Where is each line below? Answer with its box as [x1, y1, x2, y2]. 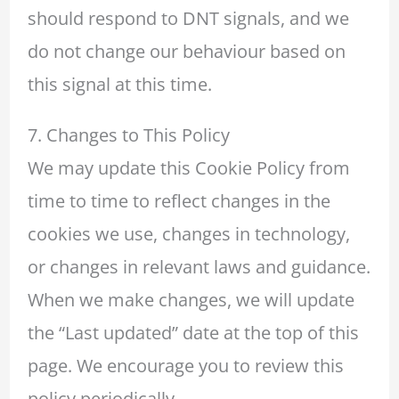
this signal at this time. [27, 72, 212, 97]
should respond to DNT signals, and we [27, 6, 349, 31]
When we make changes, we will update [27, 288, 354, 313]
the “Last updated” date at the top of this [27, 321, 359, 346]
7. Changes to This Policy [27, 123, 230, 148]
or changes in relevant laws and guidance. [27, 255, 370, 280]
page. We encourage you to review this [27, 354, 344, 379]
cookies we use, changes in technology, [27, 222, 350, 247]
